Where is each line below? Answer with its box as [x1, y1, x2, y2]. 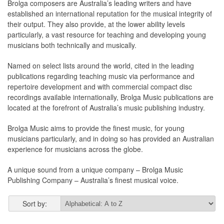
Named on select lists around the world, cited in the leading [7, 60, 194, 71]
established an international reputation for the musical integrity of [7, 8, 212, 19]
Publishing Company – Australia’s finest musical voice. [7, 175, 178, 185]
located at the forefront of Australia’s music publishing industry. [7, 102, 205, 113]
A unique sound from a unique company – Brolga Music [7, 164, 183, 175]
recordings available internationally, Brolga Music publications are [7, 92, 213, 102]
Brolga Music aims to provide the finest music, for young [7, 123, 184, 133]
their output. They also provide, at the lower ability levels [7, 19, 185, 29]
